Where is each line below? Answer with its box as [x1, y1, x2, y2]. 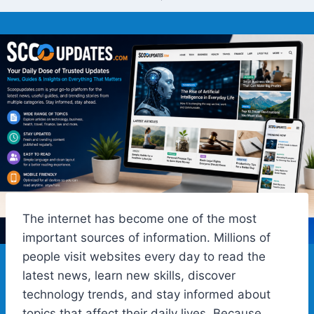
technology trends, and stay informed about [22, 287, 271, 301]
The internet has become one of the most [22, 211, 257, 226]
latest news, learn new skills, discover [22, 268, 235, 282]
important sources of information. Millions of [22, 230, 271, 245]
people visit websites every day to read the [22, 249, 266, 264]
